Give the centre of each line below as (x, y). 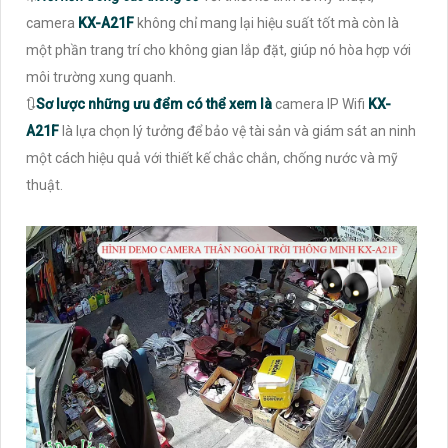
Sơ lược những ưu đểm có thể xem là (155, 103)
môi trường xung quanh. (101, 76)
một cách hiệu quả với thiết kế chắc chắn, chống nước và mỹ (212, 157)
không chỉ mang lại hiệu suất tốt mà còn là (268, 22)
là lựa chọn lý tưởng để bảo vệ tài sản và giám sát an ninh (239, 130)
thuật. (44, 184)
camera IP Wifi (321, 103)
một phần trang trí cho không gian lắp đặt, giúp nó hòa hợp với (218, 49)
